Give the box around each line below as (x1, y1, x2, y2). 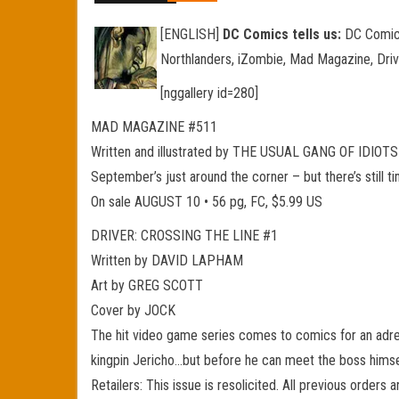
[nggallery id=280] (160, 85, 258, 102)
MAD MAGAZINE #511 (91, 118, 217, 135)
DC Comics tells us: (223, 26, 341, 43)
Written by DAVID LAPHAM (91, 252, 243, 269)
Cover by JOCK (91, 302, 175, 319)
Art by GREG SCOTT (91, 277, 203, 294)
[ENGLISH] (160, 26, 223, 43)
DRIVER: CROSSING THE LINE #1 (91, 227, 278, 244)
